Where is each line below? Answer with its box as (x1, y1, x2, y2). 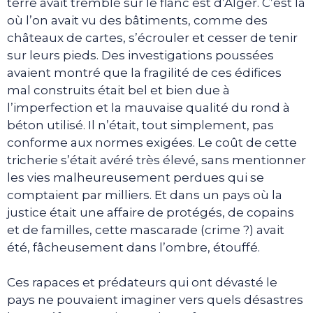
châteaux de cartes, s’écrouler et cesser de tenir (7, 30, 298, 45)
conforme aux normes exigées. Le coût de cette (7, 135, 297, 150)
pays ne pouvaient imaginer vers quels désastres (7, 293, 303, 307)
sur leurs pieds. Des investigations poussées (7, 48, 274, 62)
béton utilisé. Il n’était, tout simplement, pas (7, 117, 274, 132)
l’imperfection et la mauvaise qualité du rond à (7, 100, 290, 115)
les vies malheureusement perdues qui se (7, 170, 264, 184)
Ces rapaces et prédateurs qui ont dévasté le (7, 275, 277, 290)
